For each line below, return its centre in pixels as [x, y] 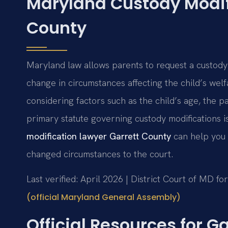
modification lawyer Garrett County [99, 136]
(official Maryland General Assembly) [104, 197]
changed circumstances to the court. [100, 154]
